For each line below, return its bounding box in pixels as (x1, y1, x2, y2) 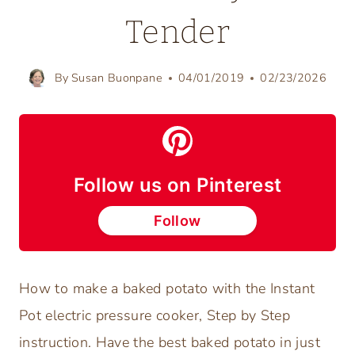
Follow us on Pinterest (73, 174, 282, 197)
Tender (124, 13, 231, 52)
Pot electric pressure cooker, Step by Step (19, 306, 291, 326)
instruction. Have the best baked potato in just (19, 333, 320, 353)
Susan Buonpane (71, 70, 162, 86)
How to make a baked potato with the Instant (19, 279, 315, 299)
